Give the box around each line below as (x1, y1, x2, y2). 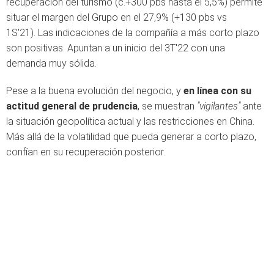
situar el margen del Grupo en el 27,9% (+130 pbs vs (6, 12, 227, 23)
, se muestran (138, 100, 197, 112)
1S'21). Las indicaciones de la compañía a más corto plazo (6, 27, 259, 39)
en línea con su (183, 85, 251, 97)
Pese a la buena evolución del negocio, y (6, 85, 183, 97)
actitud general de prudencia (6, 100, 138, 112)
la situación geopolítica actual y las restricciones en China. (6, 116, 254, 127)
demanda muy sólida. (6, 57, 97, 69)
